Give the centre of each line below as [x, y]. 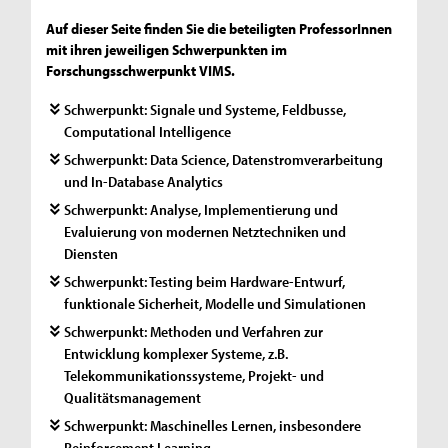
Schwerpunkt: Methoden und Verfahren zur [194, 331]
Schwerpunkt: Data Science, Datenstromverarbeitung [224, 159]
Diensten [91, 253]
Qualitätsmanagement [133, 397]
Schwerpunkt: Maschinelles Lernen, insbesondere [213, 425]
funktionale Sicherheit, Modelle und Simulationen [215, 303]
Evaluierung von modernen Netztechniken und [205, 231]
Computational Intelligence [148, 131]
